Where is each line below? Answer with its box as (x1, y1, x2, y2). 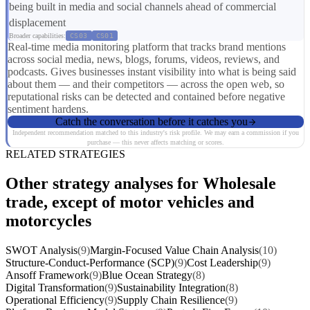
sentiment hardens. (8, 103, 89, 116)
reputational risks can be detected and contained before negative (8, 91, 285, 103)
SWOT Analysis (6, 244, 77, 257)
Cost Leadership (187, 257, 258, 269)
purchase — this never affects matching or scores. (87, 138, 224, 147)
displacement (9, 17, 66, 29)
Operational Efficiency (6, 294, 104, 307)
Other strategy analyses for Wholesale (6, 174, 276, 193)
